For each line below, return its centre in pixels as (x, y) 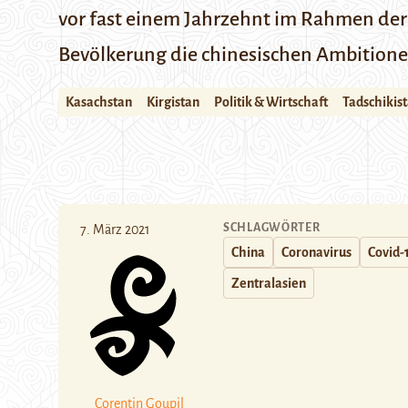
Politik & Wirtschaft (271, 102)
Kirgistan (173, 102)
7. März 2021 (115, 229)
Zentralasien (269, 283)
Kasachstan (99, 102)
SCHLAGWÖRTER (272, 228)
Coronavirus (316, 252)
